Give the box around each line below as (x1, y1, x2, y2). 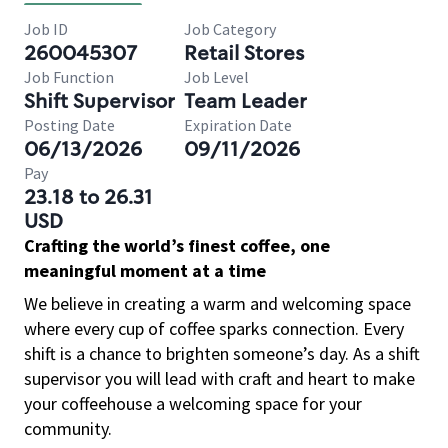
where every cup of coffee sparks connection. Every (24, 317, 404, 340)
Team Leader (184, 88, 307, 114)
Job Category (184, 19, 276, 39)
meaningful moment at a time (24, 259, 266, 282)
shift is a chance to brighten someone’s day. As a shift (24, 342, 420, 365)
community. (24, 417, 112, 440)
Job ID (24, 19, 68, 39)
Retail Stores (184, 40, 304, 66)
